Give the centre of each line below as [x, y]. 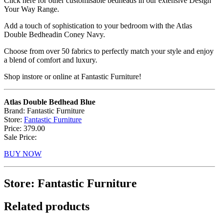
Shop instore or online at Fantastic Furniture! [73, 76]
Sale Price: [20, 137]
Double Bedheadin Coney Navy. [55, 34]
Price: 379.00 [24, 128]
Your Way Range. [32, 9]
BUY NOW [23, 153]
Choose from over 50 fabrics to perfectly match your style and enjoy [109, 51]
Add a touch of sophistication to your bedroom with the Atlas [98, 25]
